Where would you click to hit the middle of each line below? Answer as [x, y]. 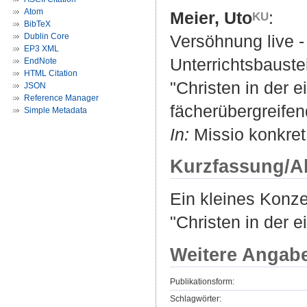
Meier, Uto [211, 18]
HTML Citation [51, 73]
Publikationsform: [202, 281]
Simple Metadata [56, 110]
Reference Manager [61, 98]
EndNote [40, 61]
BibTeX [37, 24]
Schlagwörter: [196, 298]
